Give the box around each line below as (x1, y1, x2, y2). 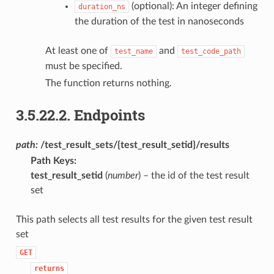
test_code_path (180, 46, 241, 56)
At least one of (45, 45, 111, 56)
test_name (114, 46, 153, 56)
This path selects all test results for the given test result (15, 214, 253, 224)
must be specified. (45, 61, 122, 71)
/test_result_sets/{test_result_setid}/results (40, 139, 229, 150)
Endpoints (73, 105, 145, 125)
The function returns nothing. (45, 78, 172, 88)
